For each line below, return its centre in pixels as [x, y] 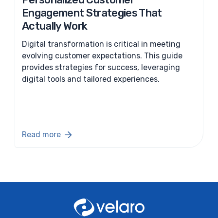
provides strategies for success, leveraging [101, 67]
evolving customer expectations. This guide [102, 55]
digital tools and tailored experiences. [91, 79]
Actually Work [55, 26]
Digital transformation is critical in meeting [101, 44]
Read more [41, 135]
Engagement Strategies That [92, 13]
